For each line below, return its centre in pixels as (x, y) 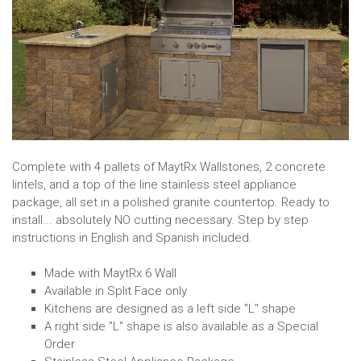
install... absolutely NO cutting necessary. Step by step (160, 220)
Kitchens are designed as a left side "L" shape (170, 308)
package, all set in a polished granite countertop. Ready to (171, 202)
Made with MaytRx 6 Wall (110, 273)
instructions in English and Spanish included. (132, 237)
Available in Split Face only (116, 290)
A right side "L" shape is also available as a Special (181, 326)
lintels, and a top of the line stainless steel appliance (154, 184)
